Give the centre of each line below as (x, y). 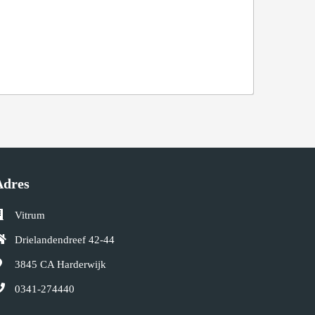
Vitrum (30, 216)
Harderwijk (82, 265)
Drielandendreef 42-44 (65, 240)
